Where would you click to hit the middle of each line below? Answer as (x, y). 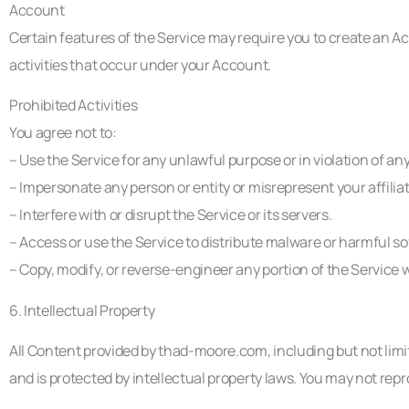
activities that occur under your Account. (140, 64)
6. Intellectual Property (82, 310)
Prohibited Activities (73, 105)
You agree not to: (63, 133)
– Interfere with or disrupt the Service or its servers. (171, 215)
